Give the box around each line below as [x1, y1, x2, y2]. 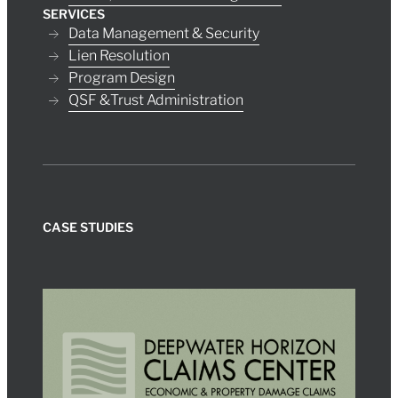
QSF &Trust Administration [68, 92, 243, 109]
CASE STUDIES [43, 219, 133, 235]
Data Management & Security [68, 25, 259, 43]
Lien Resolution [68, 47, 170, 65]
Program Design [68, 69, 175, 87]
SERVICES [43, 6, 105, 22]
